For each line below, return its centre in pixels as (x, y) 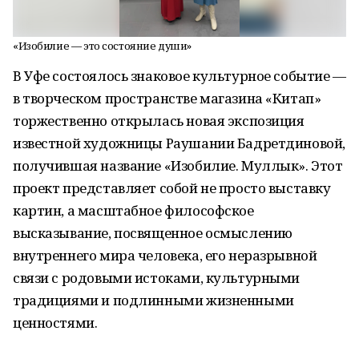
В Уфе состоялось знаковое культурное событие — (179, 76)
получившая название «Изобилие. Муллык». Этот (178, 165)
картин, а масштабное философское (133, 210)
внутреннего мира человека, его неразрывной (165, 255)
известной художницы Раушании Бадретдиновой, (179, 143)
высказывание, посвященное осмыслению (153, 233)
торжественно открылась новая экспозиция (159, 121)
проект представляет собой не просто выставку (172, 188)
